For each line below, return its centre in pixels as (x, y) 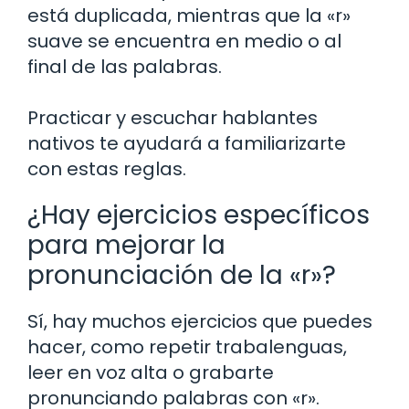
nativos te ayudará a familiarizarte (187, 143)
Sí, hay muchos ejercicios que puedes (200, 321)
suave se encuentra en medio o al (184, 41)
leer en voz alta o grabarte (151, 372)
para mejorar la (126, 245)
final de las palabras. (125, 66)
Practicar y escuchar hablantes (173, 117)
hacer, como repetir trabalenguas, (187, 346)
